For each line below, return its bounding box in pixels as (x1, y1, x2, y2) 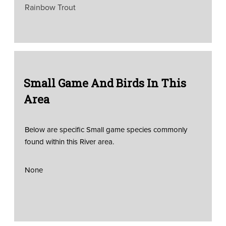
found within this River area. (24, 136, 114, 147)
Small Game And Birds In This (23, 75, 186, 90)
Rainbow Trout (24, 1, 76, 13)
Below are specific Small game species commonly (24, 124, 187, 135)
